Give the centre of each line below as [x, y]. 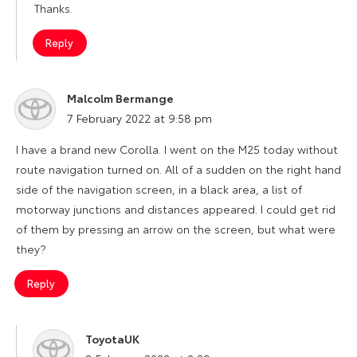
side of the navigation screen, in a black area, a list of [159, 188]
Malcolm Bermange [120, 98]
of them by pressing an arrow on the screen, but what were [176, 228]
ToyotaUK [112, 338]
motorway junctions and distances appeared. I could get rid [176, 208]
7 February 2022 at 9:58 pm [139, 118]
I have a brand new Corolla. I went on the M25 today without [177, 149]
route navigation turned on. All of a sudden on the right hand [178, 169]
